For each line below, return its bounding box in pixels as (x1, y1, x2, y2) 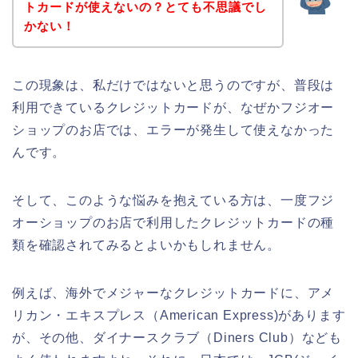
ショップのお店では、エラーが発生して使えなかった (12, 122, 335, 137)
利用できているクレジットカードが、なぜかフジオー (12, 100, 335, 114)
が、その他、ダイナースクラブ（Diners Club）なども (12, 330, 342, 344)
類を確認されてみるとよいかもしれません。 (12, 237, 280, 252)
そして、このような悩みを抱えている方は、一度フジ (12, 193, 335, 207)
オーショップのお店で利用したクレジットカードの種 (12, 215, 335, 229)
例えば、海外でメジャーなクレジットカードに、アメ (12, 285, 335, 300)
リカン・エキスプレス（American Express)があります (12, 308, 346, 322)
